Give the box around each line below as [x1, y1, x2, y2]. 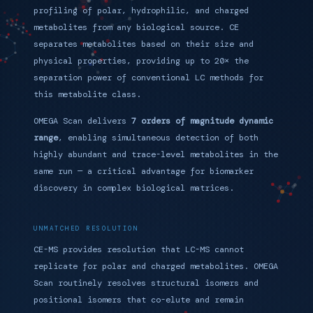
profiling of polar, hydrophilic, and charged [34, 5, 249, 16]
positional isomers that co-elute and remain [34, 294, 244, 305]
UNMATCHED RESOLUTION [34, 224, 139, 233]
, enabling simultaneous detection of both [58, 132, 259, 143]
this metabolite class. [34, 89, 141, 100]
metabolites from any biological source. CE [34, 22, 239, 33]
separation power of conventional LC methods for [34, 72, 263, 83]
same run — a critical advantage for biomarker [34, 166, 254, 177]
